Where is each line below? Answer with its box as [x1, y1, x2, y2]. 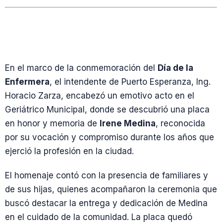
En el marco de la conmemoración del [5, 62, 158, 73]
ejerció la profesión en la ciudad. [5, 146, 134, 156]
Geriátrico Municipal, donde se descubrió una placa [5, 104, 210, 114]
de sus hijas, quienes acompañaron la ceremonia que [5, 184, 217, 194]
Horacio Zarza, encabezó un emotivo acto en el [5, 90, 194, 101]
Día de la [158, 62, 193, 73]
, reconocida [156, 118, 205, 128]
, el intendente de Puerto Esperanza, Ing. [50, 76, 211, 87]
